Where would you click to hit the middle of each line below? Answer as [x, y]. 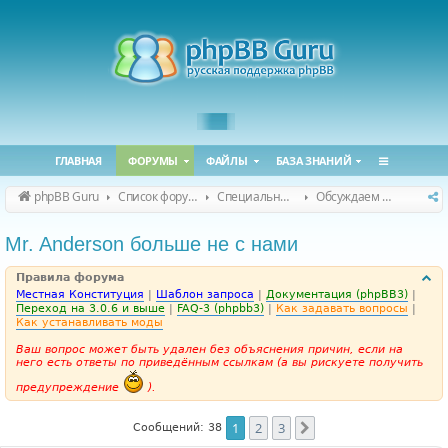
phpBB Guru [66, 196]
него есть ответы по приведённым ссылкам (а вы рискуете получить [219, 362]
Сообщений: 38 [179, 427]
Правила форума [70, 277]
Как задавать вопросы [342, 308]
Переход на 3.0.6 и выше [90, 308]
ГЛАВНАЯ [78, 160]
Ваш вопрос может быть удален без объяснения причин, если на [209, 349]
